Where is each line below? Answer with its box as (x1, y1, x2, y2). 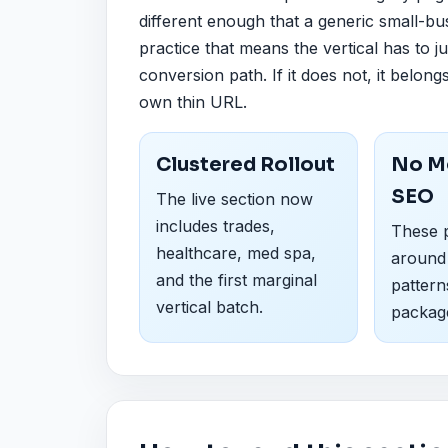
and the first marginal (156, 270, 317, 291)
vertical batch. (156, 297, 263, 318)
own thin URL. (139, 91, 247, 112)
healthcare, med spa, (156, 243, 316, 264)
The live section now (156, 189, 313, 210)
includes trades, (156, 216, 275, 237)
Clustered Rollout (156, 151, 335, 177)
